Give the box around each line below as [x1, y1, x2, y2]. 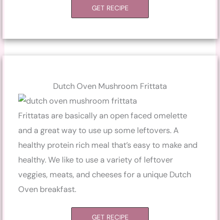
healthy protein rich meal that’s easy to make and [18, 139, 198, 150]
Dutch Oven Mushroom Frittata [53, 81, 167, 91]
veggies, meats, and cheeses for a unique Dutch [18, 169, 192, 180]
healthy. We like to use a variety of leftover [18, 154, 173, 165]
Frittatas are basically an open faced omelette [18, 110, 188, 121]
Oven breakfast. [18, 184, 77, 194]
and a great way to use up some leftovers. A [18, 125, 179, 136]
